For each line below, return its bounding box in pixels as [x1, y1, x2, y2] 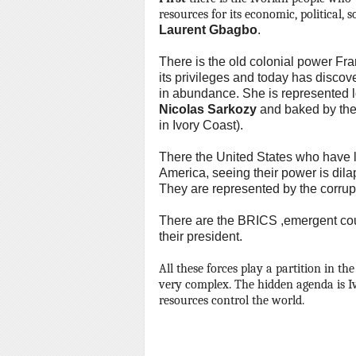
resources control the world [159, 293, 302, 308]
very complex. [159, 277, 231, 292]
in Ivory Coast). [159, 118, 243, 132]
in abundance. [159, 87, 239, 100]
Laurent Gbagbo [159, 23, 257, 37]
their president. [159, 230, 242, 243]
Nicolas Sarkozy [159, 103, 257, 116]
